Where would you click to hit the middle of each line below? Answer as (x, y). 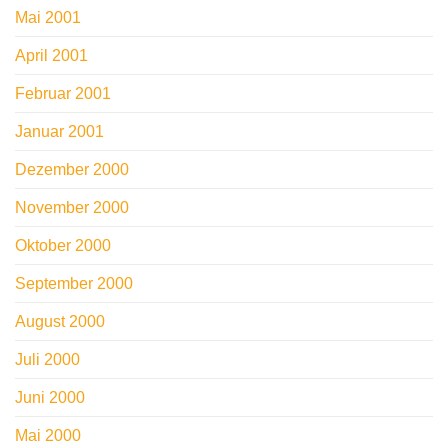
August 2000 (60, 322)
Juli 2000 (47, 360)
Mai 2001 (48, 18)
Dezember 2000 (72, 170)
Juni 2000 (50, 398)
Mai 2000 (48, 436)
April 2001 (51, 56)
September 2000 (74, 284)
